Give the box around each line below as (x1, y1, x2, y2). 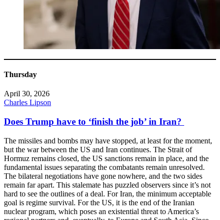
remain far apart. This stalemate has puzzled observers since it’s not (4, 180, 211, 189)
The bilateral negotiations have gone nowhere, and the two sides (4, 171, 202, 180)
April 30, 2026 (4, 89, 50, 98)
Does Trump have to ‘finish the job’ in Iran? (4, 116, 184, 127)
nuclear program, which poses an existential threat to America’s (4, 207, 199, 216)
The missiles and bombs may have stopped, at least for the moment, (4, 136, 212, 145)
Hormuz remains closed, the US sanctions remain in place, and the (4, 154, 209, 163)
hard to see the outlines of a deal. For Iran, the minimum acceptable (4, 189, 211, 198)
